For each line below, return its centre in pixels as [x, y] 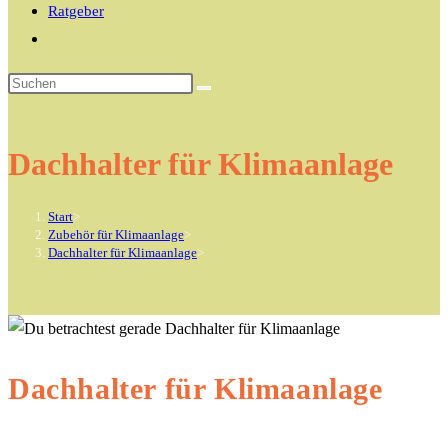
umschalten [82, 91]
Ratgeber [76, 11]
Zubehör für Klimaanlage [116, 234]
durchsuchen [47, 137]
